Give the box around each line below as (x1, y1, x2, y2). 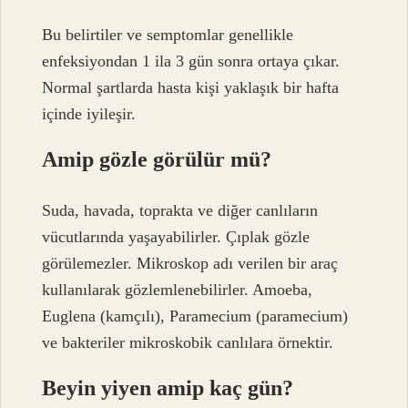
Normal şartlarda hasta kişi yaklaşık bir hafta (42, 77, 340, 97)
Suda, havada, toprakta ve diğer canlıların (42, 201, 319, 220)
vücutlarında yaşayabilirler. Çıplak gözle (42, 228, 311, 247)
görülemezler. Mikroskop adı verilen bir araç (42, 254, 339, 273)
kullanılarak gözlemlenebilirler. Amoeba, (42, 280, 313, 300)
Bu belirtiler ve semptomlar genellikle (42, 25, 294, 44)
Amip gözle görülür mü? (42, 147, 272, 171)
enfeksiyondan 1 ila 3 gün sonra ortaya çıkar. (42, 51, 341, 70)
